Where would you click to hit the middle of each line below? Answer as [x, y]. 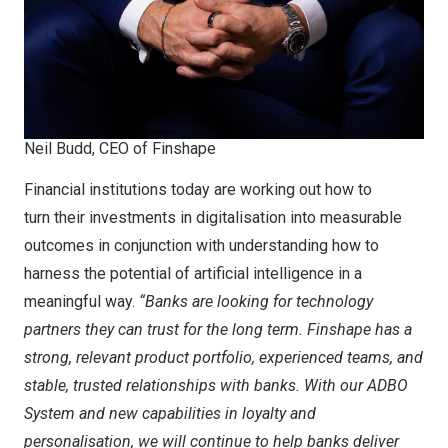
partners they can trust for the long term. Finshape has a [218, 329]
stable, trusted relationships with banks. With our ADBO [216, 385]
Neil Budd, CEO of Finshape [120, 148]
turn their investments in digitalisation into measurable [213, 217]
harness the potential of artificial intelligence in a [193, 273]
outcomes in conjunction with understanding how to [201, 245]
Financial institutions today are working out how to [198, 189]
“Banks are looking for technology [254, 301]
